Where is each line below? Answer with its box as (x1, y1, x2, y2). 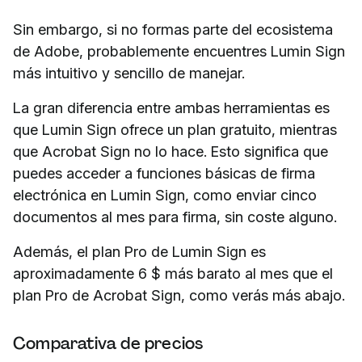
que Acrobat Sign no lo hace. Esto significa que (13, 143, 328, 161)
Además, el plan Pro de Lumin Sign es (13, 243, 266, 261)
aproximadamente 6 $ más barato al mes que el (13, 265, 333, 283)
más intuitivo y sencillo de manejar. (13, 65, 245, 82)
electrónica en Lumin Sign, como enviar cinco (13, 187, 317, 204)
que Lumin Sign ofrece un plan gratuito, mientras (13, 121, 337, 139)
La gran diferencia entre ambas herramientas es (13, 99, 330, 117)
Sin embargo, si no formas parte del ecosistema (13, 21, 333, 39)
